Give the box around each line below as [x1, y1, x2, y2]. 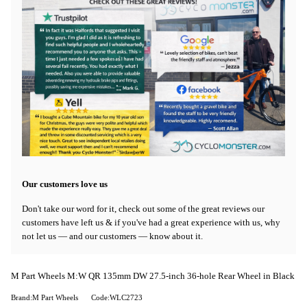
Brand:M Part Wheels [11, 294, 78, 302]
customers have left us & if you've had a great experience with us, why [22, 217, 280, 228]
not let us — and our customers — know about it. [22, 230, 203, 241]
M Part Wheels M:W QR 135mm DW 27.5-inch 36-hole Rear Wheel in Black [11, 271, 295, 282]
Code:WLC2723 [91, 294, 143, 302]
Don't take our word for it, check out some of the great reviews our [22, 203, 265, 214]
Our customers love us [22, 179, 108, 189]
